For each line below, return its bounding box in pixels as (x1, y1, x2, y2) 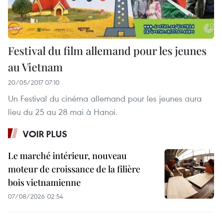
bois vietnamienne (8, 176, 81, 189)
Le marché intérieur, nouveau (8, 150, 127, 162)
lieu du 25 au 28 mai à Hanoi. (8, 106, 117, 118)
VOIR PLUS (23, 128, 67, 140)
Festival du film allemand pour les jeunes (8, 43, 207, 58)
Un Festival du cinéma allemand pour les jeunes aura (8, 93, 202, 105)
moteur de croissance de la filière (8, 163, 140, 175)
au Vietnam (8, 59, 63, 75)
